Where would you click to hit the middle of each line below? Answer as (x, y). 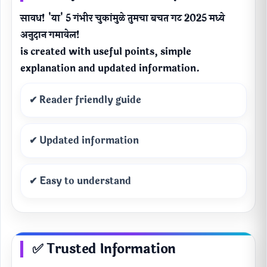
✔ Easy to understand (80, 181)
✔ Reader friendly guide (85, 100)
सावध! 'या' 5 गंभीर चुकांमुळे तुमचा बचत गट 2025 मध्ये (122, 18)
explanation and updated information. (110, 69)
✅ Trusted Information (104, 249)
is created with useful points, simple (106, 52)
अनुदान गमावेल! (50, 35)
